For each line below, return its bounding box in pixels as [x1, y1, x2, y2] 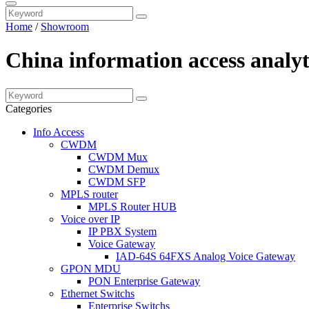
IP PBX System [88, 225, 157, 237]
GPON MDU [61, 262, 121, 275]
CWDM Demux [88, 163, 159, 175]
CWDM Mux [88, 150, 148, 163]
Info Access [33, 126, 84, 138]
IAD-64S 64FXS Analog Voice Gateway [116, 250, 295, 262]
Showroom [41, 21, 89, 32]
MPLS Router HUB [88, 200, 177, 212]
